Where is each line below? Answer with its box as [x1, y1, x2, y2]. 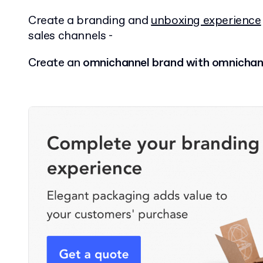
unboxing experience [151, 13, 261, 29]
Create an [28, 55, 83, 71]
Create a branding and [28, 13, 151, 29]
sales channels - [28, 28, 113, 44]
